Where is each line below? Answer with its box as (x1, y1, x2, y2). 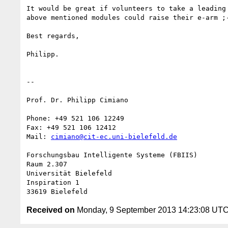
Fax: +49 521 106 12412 (26, 123, 116, 131)
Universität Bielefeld (26, 169, 112, 177)
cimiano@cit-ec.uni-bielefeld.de (51, 132, 177, 140)
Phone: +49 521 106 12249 (26, 114, 124, 122)
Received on (26, 205, 75, 214)
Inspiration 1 (26, 178, 79, 186)
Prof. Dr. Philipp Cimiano (26, 96, 128, 104)
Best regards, (26, 32, 79, 40)
